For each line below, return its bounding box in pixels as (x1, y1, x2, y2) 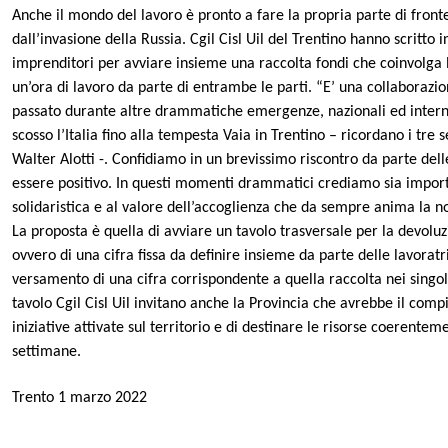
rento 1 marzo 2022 (18, 390, 147, 407)
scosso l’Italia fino (11, 128, 130, 145)
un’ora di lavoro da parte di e (11, 80, 201, 97)
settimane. (11, 344, 81, 361)
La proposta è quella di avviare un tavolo (11, 224, 280, 241)
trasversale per (279, 224, 378, 241)
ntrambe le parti (200, 80, 308, 97)
